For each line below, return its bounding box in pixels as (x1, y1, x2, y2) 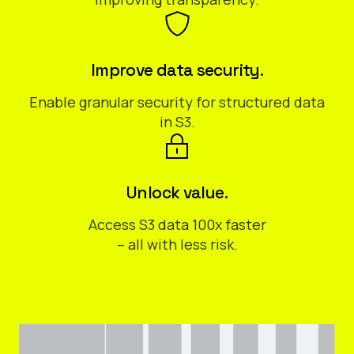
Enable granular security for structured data (29, 92, 325, 111)
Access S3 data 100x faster (88, 215, 266, 234)
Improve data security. (90, 59, 264, 81)
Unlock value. (126, 182, 228, 203)
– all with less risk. (116, 235, 238, 254)
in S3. (159, 112, 195, 131)
